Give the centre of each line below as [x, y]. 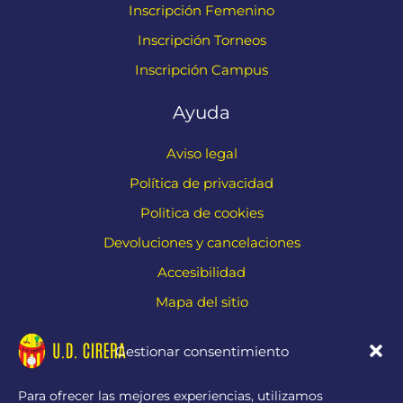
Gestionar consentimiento [201, 351]
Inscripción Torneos [201, 40]
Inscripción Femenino [201, 10]
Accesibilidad [201, 272]
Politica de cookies [201, 213]
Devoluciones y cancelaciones [201, 242]
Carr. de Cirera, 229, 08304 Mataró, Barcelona [201, 385]
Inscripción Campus [201, 70]
